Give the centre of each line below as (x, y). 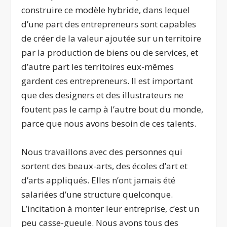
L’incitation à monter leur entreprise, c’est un (110, 208)
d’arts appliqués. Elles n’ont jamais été (99, 180)
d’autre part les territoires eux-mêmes (98, 67)
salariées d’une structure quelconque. (97, 194)
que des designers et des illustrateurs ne (103, 95)
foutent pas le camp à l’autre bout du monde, (112, 109)
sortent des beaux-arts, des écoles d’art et (105, 166)
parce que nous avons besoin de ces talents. (109, 124)
